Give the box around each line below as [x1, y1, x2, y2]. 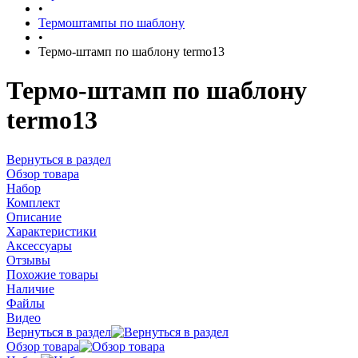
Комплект [6, 195, 60, 209]
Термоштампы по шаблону [38, 16, 185, 30]
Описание [6, 209, 62, 224]
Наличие [6, 281, 54, 296]
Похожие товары [6, 267, 98, 281]
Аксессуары [6, 238, 72, 253]
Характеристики [6, 224, 97, 238]
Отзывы [6, 253, 50, 267]
